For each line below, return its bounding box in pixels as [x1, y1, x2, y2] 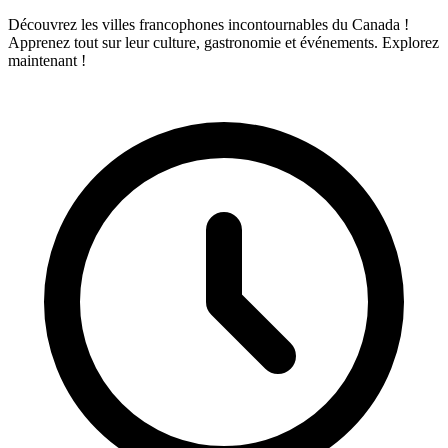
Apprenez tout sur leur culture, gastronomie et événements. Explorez [8, 33, 439, 51]
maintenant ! [8, 51, 86, 69]
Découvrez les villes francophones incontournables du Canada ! [8, 15, 409, 33]
